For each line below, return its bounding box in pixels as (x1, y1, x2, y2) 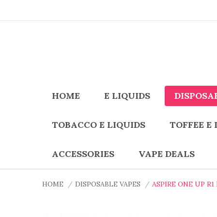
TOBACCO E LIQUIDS (52, 119, 145, 130)
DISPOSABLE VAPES (75, 180, 140, 188)
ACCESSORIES (52, 148, 114, 159)
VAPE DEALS (139, 148, 195, 159)
